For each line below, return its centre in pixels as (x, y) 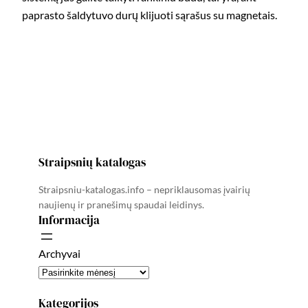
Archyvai (59, 253)
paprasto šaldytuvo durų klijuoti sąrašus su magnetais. (150, 15)
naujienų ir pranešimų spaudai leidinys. (121, 204)
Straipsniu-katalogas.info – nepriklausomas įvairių (144, 189)
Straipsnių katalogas (92, 162)
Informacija (69, 220)
